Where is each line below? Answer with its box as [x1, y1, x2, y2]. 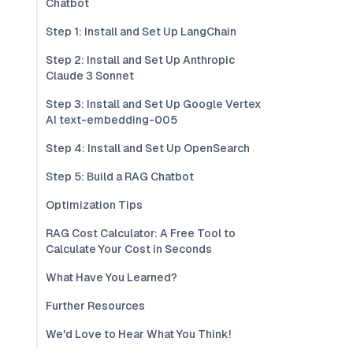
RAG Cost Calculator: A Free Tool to [46, 226, 236, 240]
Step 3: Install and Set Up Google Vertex [46, 97, 262, 111]
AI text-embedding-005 [46, 113, 177, 127]
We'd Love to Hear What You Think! [46, 327, 231, 341]
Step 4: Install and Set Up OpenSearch [46, 141, 250, 155]
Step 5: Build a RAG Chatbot [46, 169, 194, 184]
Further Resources [46, 299, 145, 313]
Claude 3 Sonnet [46, 69, 134, 83]
